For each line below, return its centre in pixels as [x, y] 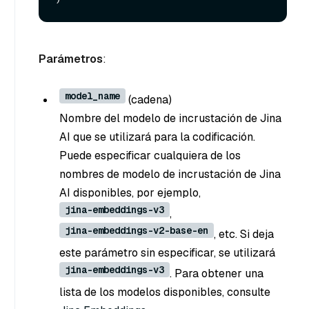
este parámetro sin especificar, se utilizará [167, 253]
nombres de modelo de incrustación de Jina [170, 175]
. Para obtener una [217, 274]
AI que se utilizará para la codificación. [157, 137]
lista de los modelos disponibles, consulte [165, 292]
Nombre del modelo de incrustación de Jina [170, 119]
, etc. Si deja [244, 235]
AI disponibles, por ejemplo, [130, 193]
